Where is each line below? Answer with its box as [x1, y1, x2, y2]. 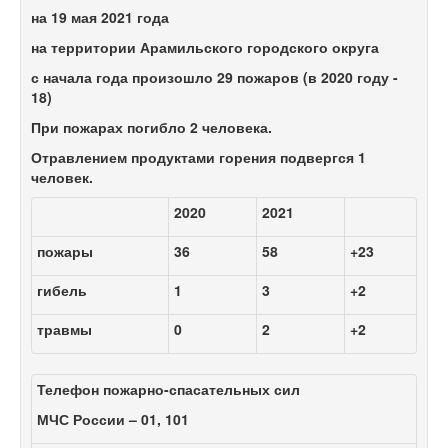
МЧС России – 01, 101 [37, 409, 189, 430]
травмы [37, 319, 92, 340]
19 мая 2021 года [51, 7, 169, 28]
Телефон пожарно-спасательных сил [37, 379, 300, 400]
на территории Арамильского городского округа [31, 37, 379, 58]
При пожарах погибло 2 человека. [31, 117, 272, 138]
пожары [37, 241, 93, 262]
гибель [37, 280, 87, 301]
